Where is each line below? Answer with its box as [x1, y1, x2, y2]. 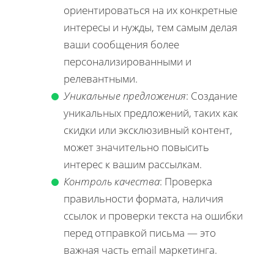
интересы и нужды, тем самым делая [64, 20, 237, 34]
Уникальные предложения [64, 88, 186, 103]
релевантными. [64, 71, 138, 86]
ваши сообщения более [64, 37, 179, 51]
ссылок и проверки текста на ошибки [64, 208, 243, 223]
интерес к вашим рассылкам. [64, 157, 202, 171]
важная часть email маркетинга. [64, 242, 217, 257]
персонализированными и [64, 54, 191, 68]
